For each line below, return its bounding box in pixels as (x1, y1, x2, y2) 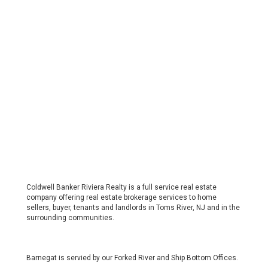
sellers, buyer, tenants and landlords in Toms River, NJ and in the (26, 203, 240, 212)
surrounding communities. (26, 214, 114, 223)
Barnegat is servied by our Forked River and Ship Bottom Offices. (26, 254, 238, 263)
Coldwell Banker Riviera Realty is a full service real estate (26, 183, 217, 192)
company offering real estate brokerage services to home (26, 193, 217, 202)
